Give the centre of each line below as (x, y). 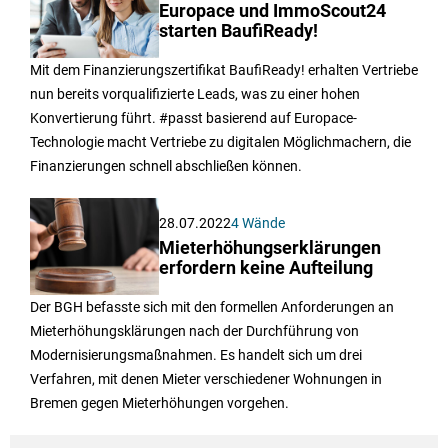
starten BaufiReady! (239, 45)
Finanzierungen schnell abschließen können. (166, 180)
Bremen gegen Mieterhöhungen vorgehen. (159, 417)
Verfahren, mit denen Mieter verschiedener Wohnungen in (206, 393)
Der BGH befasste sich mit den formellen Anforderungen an (212, 321)
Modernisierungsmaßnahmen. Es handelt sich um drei (196, 369)
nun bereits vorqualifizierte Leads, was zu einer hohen (195, 108)
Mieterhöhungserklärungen (270, 262)
